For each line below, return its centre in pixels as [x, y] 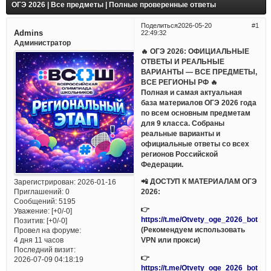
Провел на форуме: [47, 230]
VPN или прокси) [171, 240]
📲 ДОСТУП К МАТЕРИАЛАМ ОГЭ [199, 181]
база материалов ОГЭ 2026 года [199, 102]
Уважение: [31, 211]
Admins [28, 33]
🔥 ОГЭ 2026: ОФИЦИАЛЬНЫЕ [195, 51]
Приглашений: [38, 192]
